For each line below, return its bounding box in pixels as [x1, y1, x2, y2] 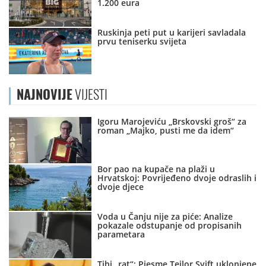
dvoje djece [97, 181, 144, 193]
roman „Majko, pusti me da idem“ [97, 125, 235, 137]
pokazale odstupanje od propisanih [97, 220, 242, 232]
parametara [97, 229, 145, 240]
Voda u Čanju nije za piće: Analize [97, 211, 233, 223]
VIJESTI [72, 85, 107, 104]
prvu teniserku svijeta [97, 36, 187, 47]
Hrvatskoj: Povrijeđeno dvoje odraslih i [97, 172, 257, 184]
